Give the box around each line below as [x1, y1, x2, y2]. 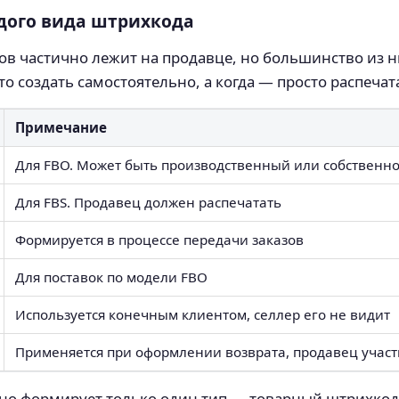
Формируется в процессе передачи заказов [15, 231, 304, 249]
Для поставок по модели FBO [15, 268, 208, 287]
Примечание [15, 118, 107, 137]
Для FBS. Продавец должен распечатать [15, 193, 281, 212]
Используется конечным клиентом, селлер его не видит [15, 305, 390, 324]
